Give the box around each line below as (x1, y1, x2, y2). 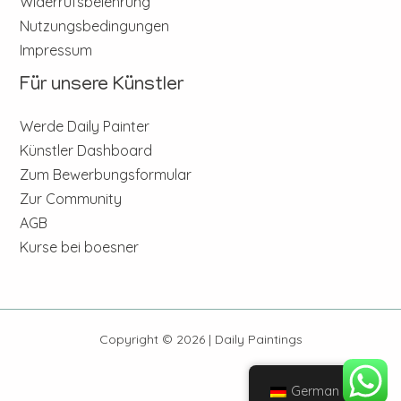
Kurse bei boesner (20, 238, 140, 256)
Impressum (20, 40, 93, 59)
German (291, 383, 340, 399)
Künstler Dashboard (20, 141, 153, 159)
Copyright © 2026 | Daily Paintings (98, 330, 303, 347)
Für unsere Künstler (20, 74, 184, 97)
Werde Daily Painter (20, 117, 150, 135)
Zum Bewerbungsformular (20, 166, 192, 183)
